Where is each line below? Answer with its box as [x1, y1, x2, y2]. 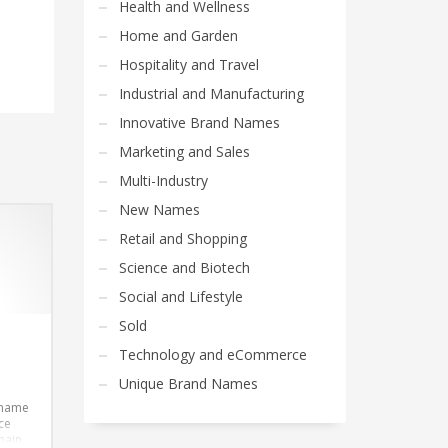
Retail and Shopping [118, 229, 247, 248]
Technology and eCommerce [118, 345, 307, 364]
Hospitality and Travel [118, 55, 259, 74]
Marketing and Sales [118, 142, 250, 161]
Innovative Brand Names [118, 113, 280, 132]
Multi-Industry [118, 171, 208, 190]
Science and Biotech [118, 258, 250, 277]
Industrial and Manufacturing [118, 84, 304, 103]
